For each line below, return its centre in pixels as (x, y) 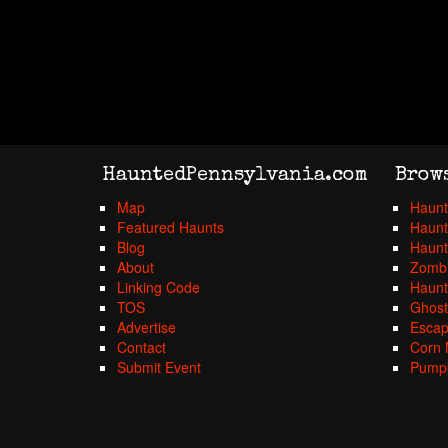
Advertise (146, 327)
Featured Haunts (170, 227)
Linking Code (158, 287)
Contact (141, 347)
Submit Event (159, 367)
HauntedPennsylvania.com (235, 176)
